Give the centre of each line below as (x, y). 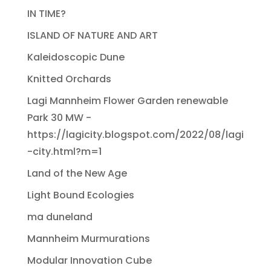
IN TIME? (46, 14)
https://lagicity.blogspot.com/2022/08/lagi (135, 135)
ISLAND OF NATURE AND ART (92, 36)
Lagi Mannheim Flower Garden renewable (127, 101)
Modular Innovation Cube (89, 261)
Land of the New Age (77, 174)
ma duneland (60, 217)
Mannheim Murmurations (88, 239)
